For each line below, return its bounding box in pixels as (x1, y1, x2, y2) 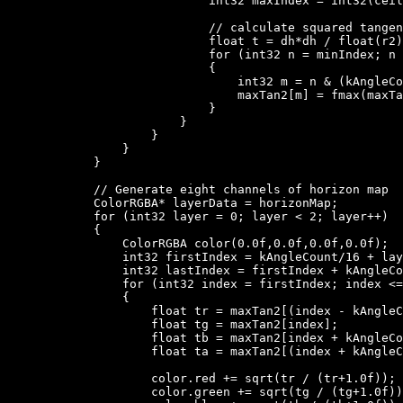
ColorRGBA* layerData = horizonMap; (7, 195, 338, 210)
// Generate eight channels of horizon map (7, 182, 389, 196)
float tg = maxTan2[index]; (7, 317, 338, 331)
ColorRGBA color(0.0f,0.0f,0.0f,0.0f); (7, 236, 389, 250)
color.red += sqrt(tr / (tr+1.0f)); (7, 371, 396, 385)
